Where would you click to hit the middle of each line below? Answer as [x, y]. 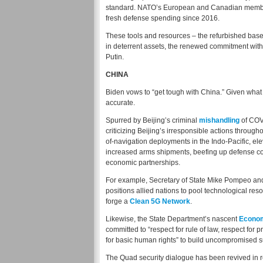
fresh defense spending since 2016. [163, 18]
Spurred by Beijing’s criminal [152, 121]
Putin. [115, 57]
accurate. [120, 103]
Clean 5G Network [160, 202]
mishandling [219, 121]
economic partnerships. [143, 163]
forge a [118, 202]
